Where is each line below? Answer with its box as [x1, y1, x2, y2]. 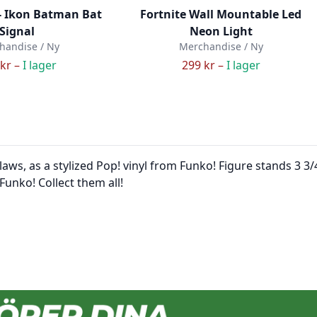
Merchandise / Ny [178, 40, 263, 53]
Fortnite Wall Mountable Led [140, 6, 301, 22]
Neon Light [189, 23, 253, 39]
